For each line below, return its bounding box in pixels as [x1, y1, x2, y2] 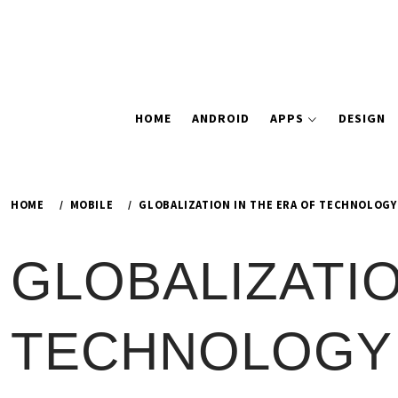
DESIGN [338, 110, 386, 126]
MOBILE [69, 197, 114, 211]
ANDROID [192, 110, 251, 126]
